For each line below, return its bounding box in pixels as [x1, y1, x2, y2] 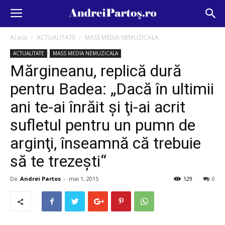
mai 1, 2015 [69, 175, 98, 182]
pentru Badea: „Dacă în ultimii [10, 79, 214, 98]
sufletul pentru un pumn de [10, 116, 195, 135]
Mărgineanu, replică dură [10, 61, 181, 80]
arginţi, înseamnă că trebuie [10, 134, 201, 153]
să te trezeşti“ [10, 152, 106, 171]
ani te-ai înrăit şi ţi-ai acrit [10, 97, 185, 117]
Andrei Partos [20, 175, 61, 182]
